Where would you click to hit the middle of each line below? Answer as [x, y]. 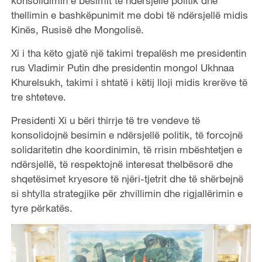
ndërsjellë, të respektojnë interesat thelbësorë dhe [122, 164]
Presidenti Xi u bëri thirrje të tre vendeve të [105, 120]
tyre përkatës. [42, 208]
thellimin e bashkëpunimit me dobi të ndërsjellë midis [129, 15]
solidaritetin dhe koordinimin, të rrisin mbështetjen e [126, 149]
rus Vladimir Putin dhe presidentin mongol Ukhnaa [122, 67]
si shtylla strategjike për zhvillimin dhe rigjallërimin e [127, 193]
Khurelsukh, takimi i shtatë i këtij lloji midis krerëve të [129, 82]
